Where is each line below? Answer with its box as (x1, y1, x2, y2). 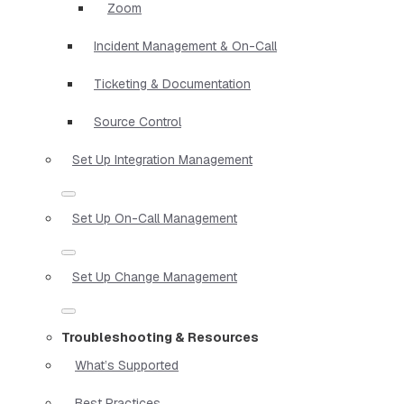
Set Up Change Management (72, 268, 237, 285)
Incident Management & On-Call (94, 37, 277, 54)
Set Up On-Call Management (72, 209, 237, 226)
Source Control (94, 113, 181, 130)
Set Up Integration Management (72, 151, 252, 168)
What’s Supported (75, 356, 179, 373)
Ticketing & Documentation (94, 75, 251, 92)
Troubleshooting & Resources (61, 328, 259, 345)
